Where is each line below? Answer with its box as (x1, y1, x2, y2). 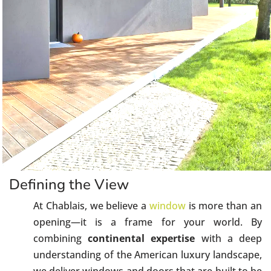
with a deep (195, 231, 263, 245)
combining (33, 231, 88, 245)
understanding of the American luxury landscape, (33, 247, 262, 261)
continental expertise (88, 231, 195, 245)
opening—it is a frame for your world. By (33, 215, 262, 229)
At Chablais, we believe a (33, 198, 149, 212)
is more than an (185, 198, 263, 212)
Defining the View (9, 174, 129, 194)
